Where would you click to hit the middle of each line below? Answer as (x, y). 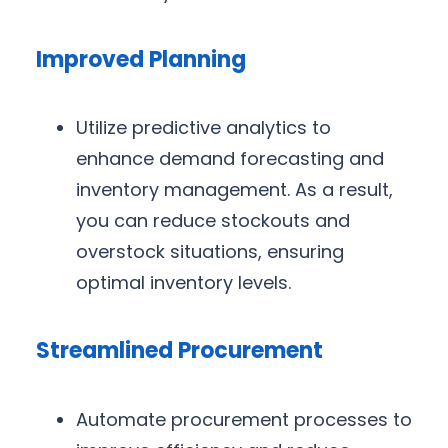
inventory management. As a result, (234, 190)
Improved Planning (141, 59)
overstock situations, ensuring (210, 252)
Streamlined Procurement (179, 351)
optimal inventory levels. (183, 283)
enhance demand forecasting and (230, 159)
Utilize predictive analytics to (203, 128)
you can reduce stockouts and (213, 221)
